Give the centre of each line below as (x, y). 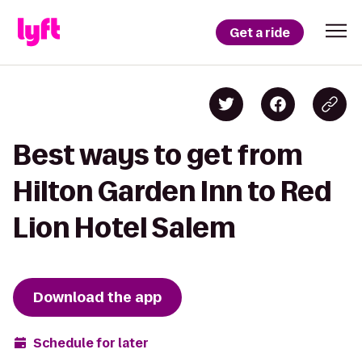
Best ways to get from (158, 155)
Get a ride (260, 32)
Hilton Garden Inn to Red (172, 191)
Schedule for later (91, 343)
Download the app (97, 297)
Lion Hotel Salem (124, 227)
